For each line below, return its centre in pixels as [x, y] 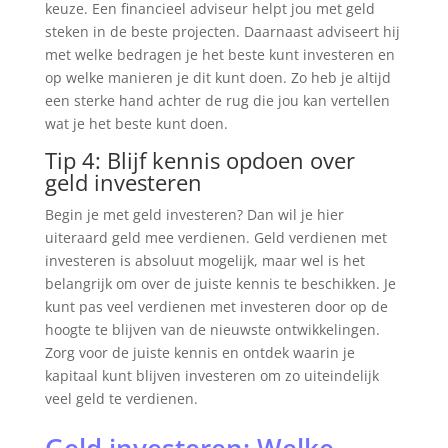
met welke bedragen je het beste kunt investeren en [219, 55]
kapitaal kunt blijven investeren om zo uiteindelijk [211, 376]
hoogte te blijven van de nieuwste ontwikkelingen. [212, 330]
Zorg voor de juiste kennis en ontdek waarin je [199, 353]
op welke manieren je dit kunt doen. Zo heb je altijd [217, 78]
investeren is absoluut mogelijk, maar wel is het [204, 261]
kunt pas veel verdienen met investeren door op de [216, 307]
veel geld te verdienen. [121, 399]
